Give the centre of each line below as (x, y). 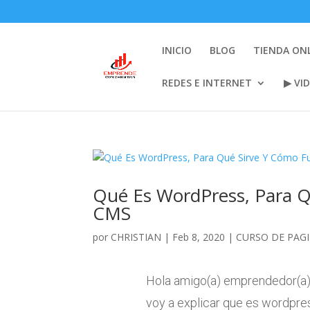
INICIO (177, 50)
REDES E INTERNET (207, 82)
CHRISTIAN (136, 237)
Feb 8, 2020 (199, 237)
